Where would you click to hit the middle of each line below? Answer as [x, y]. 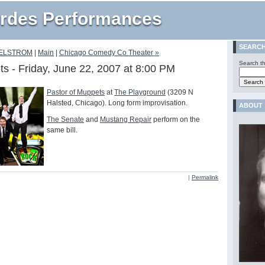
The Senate [65, 120]
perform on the [176, 120]
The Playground [140, 93]
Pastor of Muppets [76, 93]
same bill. [62, 130]
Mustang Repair [126, 120]
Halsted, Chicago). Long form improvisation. [117, 103]
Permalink [205, 177]
